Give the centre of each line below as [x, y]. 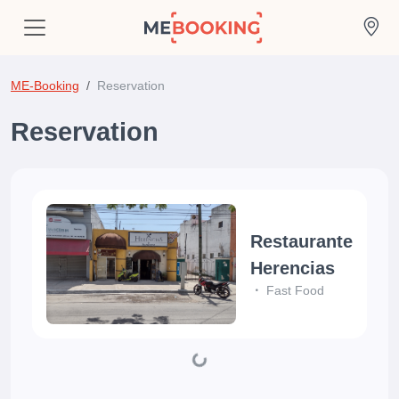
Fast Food [295, 291]
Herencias [293, 269]
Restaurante [301, 242]
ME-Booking [45, 85]
